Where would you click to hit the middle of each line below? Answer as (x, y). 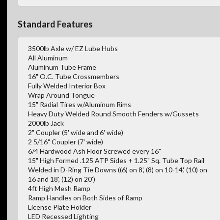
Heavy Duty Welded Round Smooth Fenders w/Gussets (113, 114)
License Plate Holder (60, 207)
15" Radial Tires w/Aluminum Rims (80, 105)
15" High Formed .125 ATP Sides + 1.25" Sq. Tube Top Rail (116, 161)
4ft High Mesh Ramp (59, 189)
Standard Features (55, 24)
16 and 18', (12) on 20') (62, 179)
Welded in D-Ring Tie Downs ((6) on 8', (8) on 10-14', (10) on (118, 170)
